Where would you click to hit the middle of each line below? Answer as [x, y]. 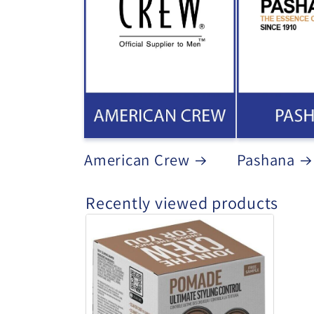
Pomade [107, 282]
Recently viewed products [182, 203]
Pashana [266, 160]
